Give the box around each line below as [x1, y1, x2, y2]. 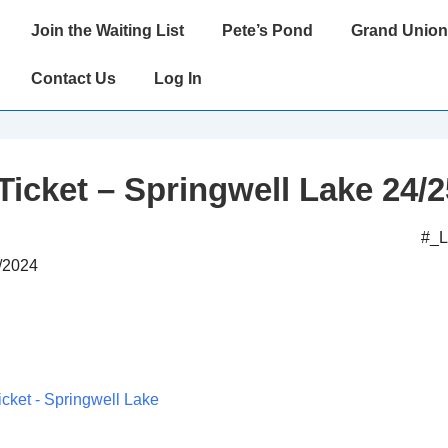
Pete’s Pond [222, 22, 313, 39]
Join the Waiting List [31, 22, 184, 39]
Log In [154, 70, 202, 87]
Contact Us [31, 70, 116, 87]
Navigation [10, 40, 87, 57]
